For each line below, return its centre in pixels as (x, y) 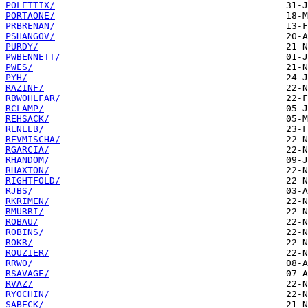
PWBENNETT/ (33, 57)
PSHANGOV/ (30, 36)
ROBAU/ (22, 222)
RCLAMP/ (25, 109)
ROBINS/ (25, 232)
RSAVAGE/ (27, 274)
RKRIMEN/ (27, 201)
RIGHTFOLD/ (33, 181)
